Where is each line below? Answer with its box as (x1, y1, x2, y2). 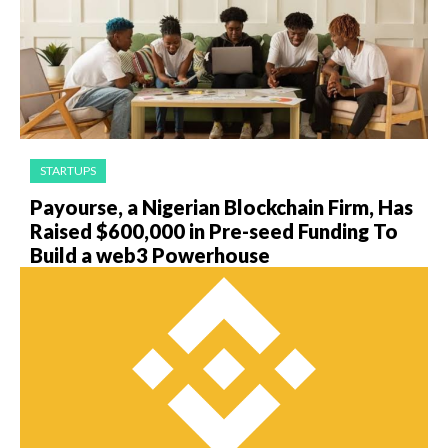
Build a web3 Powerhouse (30, 243, 270, 267)
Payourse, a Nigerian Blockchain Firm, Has (30, 195, 413, 219)
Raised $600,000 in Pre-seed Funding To (30, 219, 398, 243)
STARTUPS (40, 163, 96, 178)
